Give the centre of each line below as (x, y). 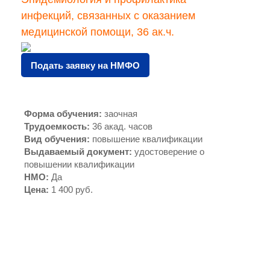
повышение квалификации (147, 139)
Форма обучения (61, 114)
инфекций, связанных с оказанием (108, 16)
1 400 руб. (72, 190)
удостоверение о (169, 152)
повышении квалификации (79, 165)
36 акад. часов (122, 127)
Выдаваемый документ (77, 152)
